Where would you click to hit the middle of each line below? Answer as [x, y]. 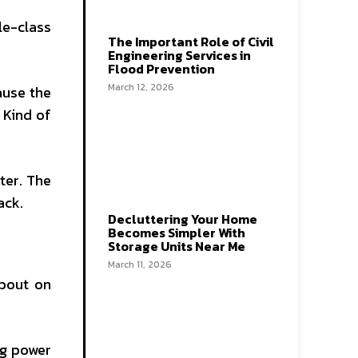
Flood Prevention [161, 68]
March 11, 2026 [140, 265]
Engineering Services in [179, 55]
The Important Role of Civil [191, 41]
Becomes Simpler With [177, 233]
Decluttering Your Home [183, 219]
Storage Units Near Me [177, 246]
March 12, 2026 [141, 87]
